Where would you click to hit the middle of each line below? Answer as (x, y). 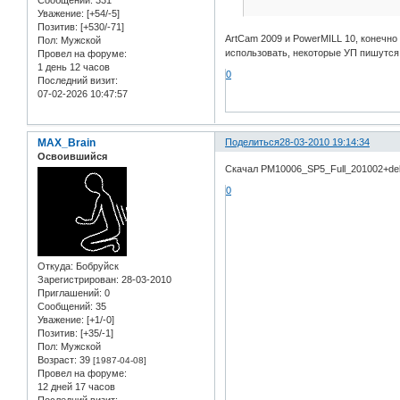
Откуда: (55, 267)
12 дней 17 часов (76, 387)
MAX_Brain (67, 143)
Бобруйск (96, 267)
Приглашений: (70, 293)
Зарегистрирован (77, 280)
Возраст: (57, 360)
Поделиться (253, 142)
